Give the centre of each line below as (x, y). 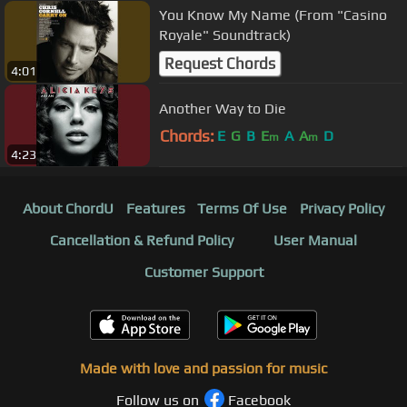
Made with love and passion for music (203, 369)
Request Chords (220, 63)
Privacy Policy (342, 209)
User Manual (315, 241)
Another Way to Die (223, 108)
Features (155, 209)
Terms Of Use (243, 209)
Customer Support (203, 273)
